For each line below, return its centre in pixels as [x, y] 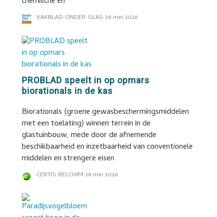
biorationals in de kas [67, 91]
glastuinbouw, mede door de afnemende [89, 136]
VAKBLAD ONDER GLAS [70, 18]
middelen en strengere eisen [68, 159]
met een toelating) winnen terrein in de [86, 124]
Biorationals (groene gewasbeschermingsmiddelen [105, 112]
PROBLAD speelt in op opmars [85, 80]
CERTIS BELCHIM [60, 175]
